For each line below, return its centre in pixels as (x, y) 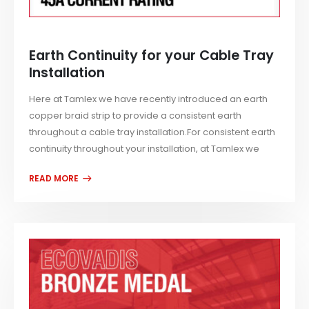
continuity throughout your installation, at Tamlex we (144, 149)
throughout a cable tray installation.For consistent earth (152, 132)
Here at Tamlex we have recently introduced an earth (149, 99)
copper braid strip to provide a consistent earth (136, 116)
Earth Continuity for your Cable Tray (152, 55)
